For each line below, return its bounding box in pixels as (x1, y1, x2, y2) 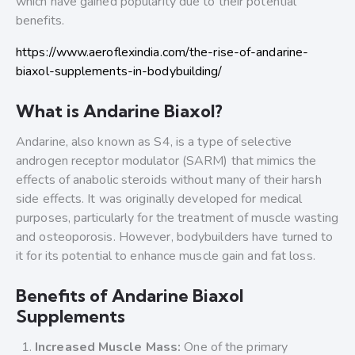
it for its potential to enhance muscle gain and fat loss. (16, 247, 315, 265)
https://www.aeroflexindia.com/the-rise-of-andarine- (16, 44, 309, 62)
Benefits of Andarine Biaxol (16, 284, 243, 307)
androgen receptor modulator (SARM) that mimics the (16, 152, 317, 170)
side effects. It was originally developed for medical (16, 190, 303, 208)
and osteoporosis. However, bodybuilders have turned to (16, 228, 334, 246)
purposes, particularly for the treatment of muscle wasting (16, 209, 338, 227)
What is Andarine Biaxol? (16, 100, 223, 123)
